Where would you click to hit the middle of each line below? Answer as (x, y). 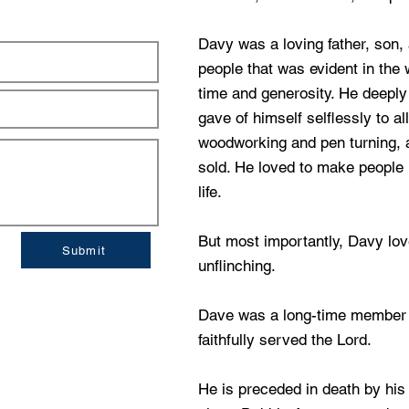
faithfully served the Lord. (285, 340)
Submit (84, 250)
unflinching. (237, 266)
